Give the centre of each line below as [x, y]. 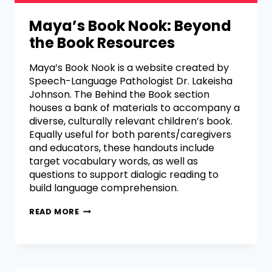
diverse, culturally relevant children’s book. [131, 121]
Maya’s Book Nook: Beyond [130, 26]
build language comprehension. [104, 188]
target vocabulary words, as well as [114, 161]
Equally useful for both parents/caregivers [130, 135]
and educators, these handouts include [122, 148]
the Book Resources [102, 43]
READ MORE [54, 212]
